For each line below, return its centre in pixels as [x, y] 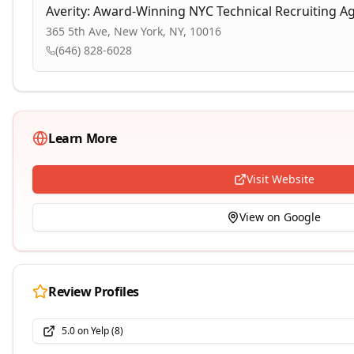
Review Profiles [94, 292]
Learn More [83, 138]
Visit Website [280, 179]
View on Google [280, 217]
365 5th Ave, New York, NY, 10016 [134, 31]
